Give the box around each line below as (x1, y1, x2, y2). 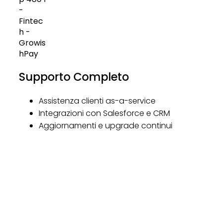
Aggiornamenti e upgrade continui (38, 120, 172, 132)
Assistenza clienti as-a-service (38, 95, 156, 107)
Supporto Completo (18, 69, 129, 85)
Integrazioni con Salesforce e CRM (38, 108, 170, 119)
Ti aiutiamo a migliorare (13, 198, 203, 221)
